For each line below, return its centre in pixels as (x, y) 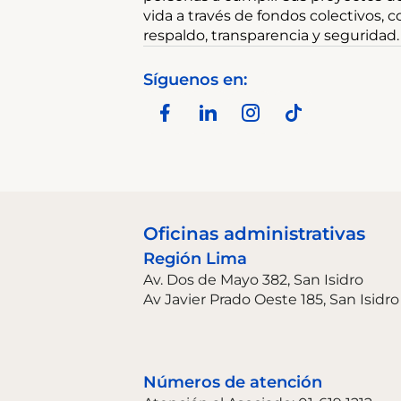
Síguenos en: (195, 80)
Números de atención (233, 382)
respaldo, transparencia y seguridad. (271, 35)
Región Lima (195, 259)
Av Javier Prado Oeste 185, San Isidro (271, 299)
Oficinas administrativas (254, 234)
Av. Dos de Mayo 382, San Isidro (253, 280)
